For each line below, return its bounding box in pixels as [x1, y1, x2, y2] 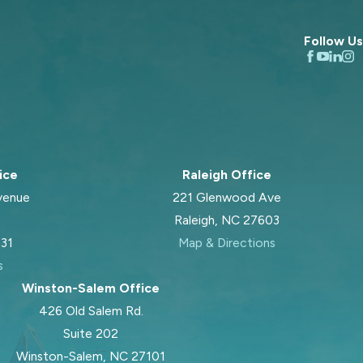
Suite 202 [63, 325, 118, 341]
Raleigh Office [182, 166, 271, 182]
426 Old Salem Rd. [38, 302, 143, 318]
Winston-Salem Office [22, 280, 160, 296]
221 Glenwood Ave [173, 189, 281, 205]
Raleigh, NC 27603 [174, 211, 280, 228]
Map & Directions [178, 234, 275, 250]
